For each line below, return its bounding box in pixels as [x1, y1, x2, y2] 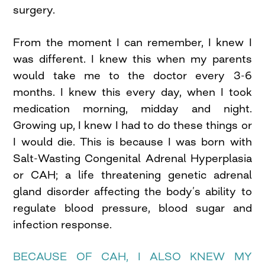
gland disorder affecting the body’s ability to [13, 185, 252, 198]
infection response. [13, 218, 112, 231]
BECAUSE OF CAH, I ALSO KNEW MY [13, 250, 252, 263]
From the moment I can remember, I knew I [13, 35, 252, 49]
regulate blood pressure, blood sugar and [13, 201, 252, 215]
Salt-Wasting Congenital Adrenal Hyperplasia [13, 151, 252, 165]
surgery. [13, 3, 56, 17]
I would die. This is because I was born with [13, 135, 252, 148]
